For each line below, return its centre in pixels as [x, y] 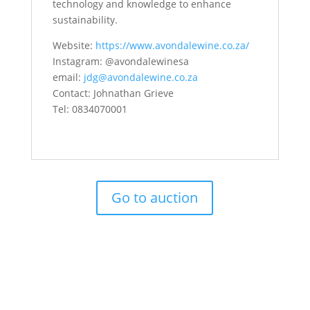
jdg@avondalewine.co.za [140, 77]
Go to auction [155, 198]
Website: [74, 45]
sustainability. [85, 20]
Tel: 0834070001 [90, 109]
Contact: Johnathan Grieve [113, 93]
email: [68, 77]
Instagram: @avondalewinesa [120, 61]
